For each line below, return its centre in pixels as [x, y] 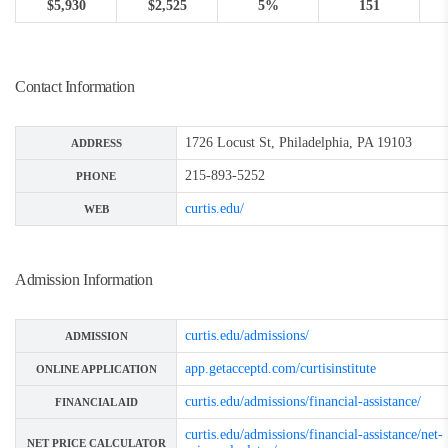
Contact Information [75, 86]
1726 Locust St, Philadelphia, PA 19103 [298, 142]
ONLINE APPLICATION [96, 369]
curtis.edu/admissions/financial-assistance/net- [314, 434]
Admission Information [84, 279]
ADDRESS [96, 143]
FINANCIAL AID [96, 402]
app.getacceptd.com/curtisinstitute [282, 368]
